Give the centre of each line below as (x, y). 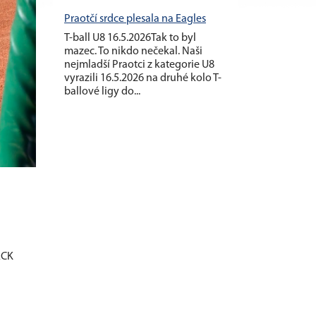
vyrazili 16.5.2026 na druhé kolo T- (143, 78)
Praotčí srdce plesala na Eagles (135, 19)
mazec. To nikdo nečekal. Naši (133, 51)
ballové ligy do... (102, 91)
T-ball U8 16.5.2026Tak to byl (130, 38)
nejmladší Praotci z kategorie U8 (139, 65)
